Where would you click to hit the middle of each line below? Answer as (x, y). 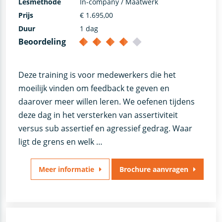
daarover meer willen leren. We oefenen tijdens (106, 102)
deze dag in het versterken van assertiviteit (98, 115)
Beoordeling (42, 42)
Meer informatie (66, 169)
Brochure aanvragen (154, 169)
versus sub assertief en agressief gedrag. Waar (105, 129)
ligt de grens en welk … (60, 142)
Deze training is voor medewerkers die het (97, 75)
